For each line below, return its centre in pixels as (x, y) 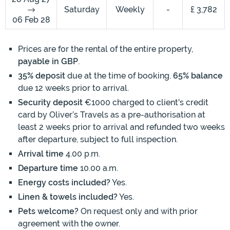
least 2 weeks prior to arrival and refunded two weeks (121, 127)
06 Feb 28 (31, 20)
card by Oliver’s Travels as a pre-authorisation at (112, 115)
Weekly (130, 10)
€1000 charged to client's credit (146, 103)
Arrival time (41, 154)
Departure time (48, 168)
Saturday (82, 10)
